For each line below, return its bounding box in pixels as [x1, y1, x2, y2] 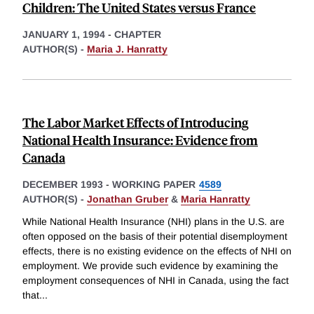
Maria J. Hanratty [87, 43, 168, 55]
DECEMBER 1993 [22, 179, 103, 191]
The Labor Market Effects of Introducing [22, 114, 248, 132]
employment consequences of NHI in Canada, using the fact [22, 275, 289, 287]
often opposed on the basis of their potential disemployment [22, 231, 287, 243]
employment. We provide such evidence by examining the [22, 260, 278, 272]
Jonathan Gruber [87, 193, 168, 205]
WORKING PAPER [112, 179, 196, 191]
